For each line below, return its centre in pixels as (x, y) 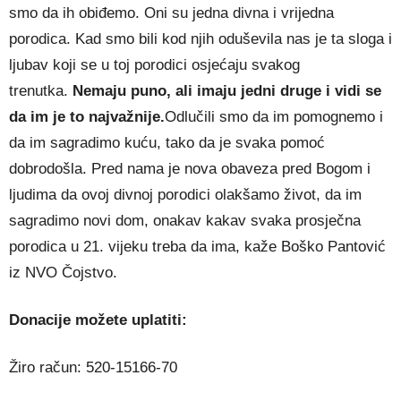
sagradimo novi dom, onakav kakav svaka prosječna (185, 220)
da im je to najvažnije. (87, 116)
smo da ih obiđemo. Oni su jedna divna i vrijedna (171, 13)
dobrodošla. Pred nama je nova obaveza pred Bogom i (190, 168)
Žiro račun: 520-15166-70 (93, 367)
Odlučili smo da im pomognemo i (274, 116)
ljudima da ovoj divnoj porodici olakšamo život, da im (185, 194)
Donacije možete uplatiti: (98, 320)
